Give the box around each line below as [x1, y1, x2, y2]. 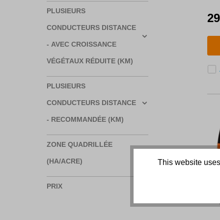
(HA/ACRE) [47, 157, 83, 165]
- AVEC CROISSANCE [47, 40, 117, 49]
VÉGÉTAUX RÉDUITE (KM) [47, 57, 134, 65]
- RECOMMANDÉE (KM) [47, 115, 124, 124]
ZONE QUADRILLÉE [47, 140, 113, 149]
